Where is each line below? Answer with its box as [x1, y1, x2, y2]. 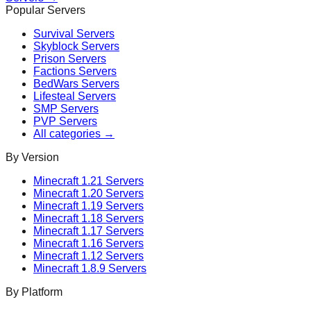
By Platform [6, 286, 62, 299]
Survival [33, 28, 74, 40]
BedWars [33, 78, 78, 90]
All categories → [33, 128, 115, 140]
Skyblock [33, 40, 78, 53]
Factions [33, 65, 76, 78]
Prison [33, 53, 65, 65]
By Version [6, 151, 59, 164]
